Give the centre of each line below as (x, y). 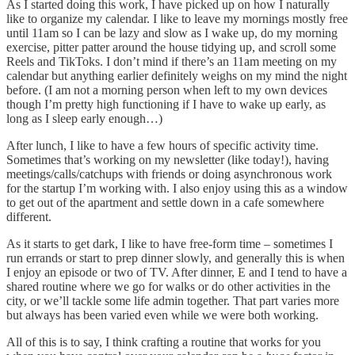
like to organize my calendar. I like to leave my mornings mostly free (177, 19)
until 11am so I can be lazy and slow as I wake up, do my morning (172, 33)
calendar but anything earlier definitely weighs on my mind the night (177, 76)
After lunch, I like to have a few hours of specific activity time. (162, 146)
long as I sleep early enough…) (84, 119)
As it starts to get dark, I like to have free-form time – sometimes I (170, 244)
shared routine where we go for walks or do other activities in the (168, 287)
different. (29, 217)
